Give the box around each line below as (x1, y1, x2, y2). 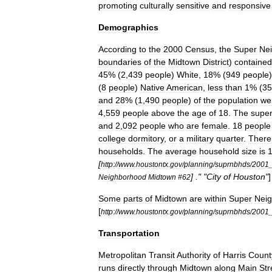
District (203, 57, 229, 67)
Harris (223, 250, 246, 260)
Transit (149, 250, 175, 260)
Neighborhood (98, 173, 146, 181)
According (98, 44, 137, 54)
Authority (177, 250, 211, 260)
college (98, 134, 126, 143)
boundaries (98, 57, 141, 67)
